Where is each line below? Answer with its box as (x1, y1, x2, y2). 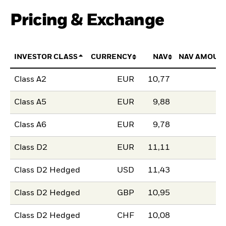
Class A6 (14, 121, 47, 130)
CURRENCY (90, 53, 132, 61)
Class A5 (14, 98, 47, 107)
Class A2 (14, 76, 47, 84)
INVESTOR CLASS (14, 53, 78, 61)
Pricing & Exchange (10, 12, 164, 29)
